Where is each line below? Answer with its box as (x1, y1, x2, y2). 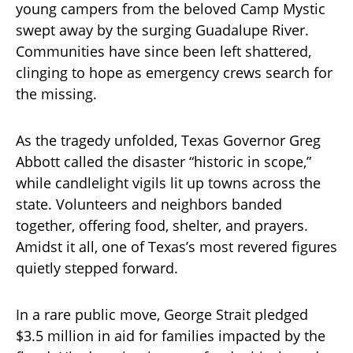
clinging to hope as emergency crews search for (16, 62, 333, 82)
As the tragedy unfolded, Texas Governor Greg (16, 130, 321, 150)
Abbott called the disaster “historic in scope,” (16, 151, 311, 171)
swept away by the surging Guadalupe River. (16, 20, 309, 39)
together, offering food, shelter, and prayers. (16, 215, 308, 235)
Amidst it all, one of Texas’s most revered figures (16, 236, 337, 256)
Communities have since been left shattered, (16, 41, 311, 61)
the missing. (16, 84, 97, 103)
